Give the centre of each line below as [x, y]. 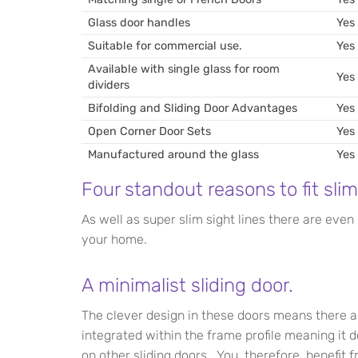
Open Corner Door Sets [149, 131]
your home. [114, 239]
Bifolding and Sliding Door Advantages [193, 108]
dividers [109, 85]
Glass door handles [139, 23]
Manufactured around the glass [173, 155]
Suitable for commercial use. [165, 46]
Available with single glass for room [184, 69]
